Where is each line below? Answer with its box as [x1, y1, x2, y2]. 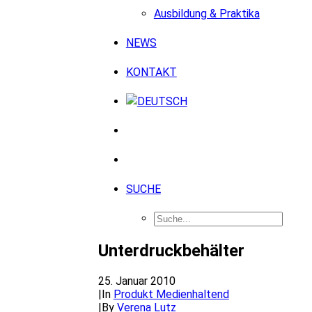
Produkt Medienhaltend [113, 287, 229, 301]
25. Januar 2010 [97, 274, 175, 288]
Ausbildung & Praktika [153, 7, 260, 20]
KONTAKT [125, 65, 177, 79]
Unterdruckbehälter [97, 240, 244, 260]
